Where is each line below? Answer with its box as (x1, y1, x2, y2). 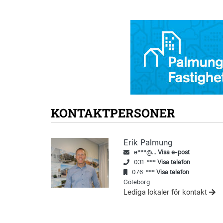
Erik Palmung (123, 137, 173, 147)
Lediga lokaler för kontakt (123, 188, 210, 196)
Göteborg (123, 178, 150, 186)
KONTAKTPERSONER (51, 105, 175, 121)
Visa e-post (158, 148, 190, 156)
